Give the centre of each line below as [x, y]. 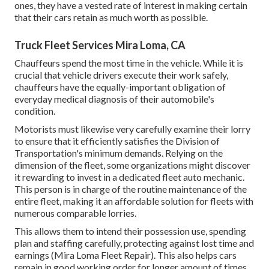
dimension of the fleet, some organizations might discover [132, 165]
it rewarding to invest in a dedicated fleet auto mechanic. [129, 177]
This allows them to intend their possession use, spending [130, 231]
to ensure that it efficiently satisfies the [95, 141]
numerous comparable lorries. [75, 213]
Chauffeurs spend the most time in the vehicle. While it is [129, 63]
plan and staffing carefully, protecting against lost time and [134, 243]
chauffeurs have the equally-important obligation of [120, 87]
